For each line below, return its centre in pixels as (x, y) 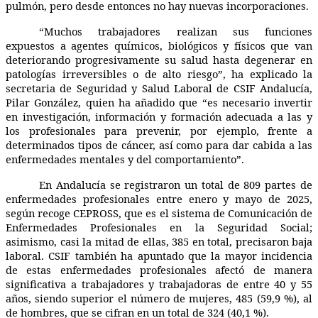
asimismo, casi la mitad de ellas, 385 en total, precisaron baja (159, 241)
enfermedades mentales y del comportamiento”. (125, 159)
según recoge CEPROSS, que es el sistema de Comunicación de (159, 213)
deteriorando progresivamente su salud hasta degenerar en (159, 59)
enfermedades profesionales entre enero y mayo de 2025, (159, 198)
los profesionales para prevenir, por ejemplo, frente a (159, 130)
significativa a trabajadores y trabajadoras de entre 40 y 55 (159, 284)
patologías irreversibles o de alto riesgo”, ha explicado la (159, 73)
